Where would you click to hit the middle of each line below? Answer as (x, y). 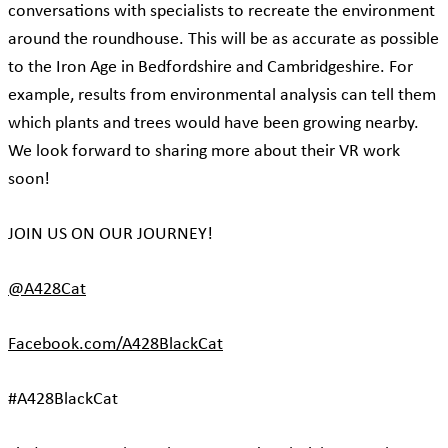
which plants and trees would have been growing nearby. (213, 124)
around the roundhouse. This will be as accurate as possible (223, 40)
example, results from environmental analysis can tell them (222, 96)
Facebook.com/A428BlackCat (115, 345)
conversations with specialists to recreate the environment (221, 12)
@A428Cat (47, 290)
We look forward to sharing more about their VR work (204, 152)
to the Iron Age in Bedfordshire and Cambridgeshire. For (210, 68)
